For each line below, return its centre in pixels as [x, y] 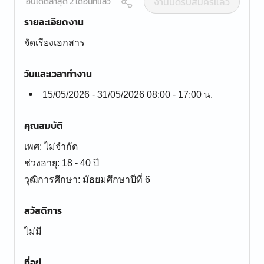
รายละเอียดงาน [54, 22]
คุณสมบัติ [44, 126]
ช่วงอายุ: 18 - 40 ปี [62, 163]
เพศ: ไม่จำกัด [51, 146]
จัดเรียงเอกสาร [55, 43]
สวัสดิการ [43, 210]
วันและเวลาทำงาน [58, 74]
